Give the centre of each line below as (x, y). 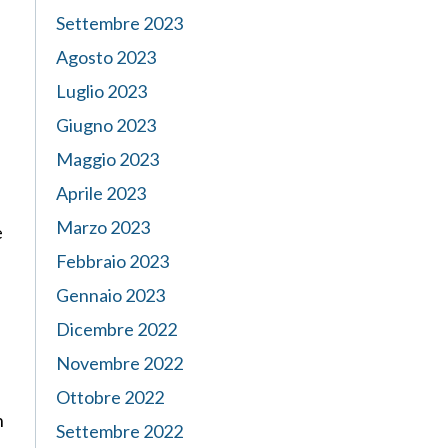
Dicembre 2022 (116, 329)
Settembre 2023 (119, 23)
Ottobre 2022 (110, 397)
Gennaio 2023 (110, 295)
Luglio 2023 (101, 91)
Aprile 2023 (101, 193)
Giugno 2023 (106, 125)
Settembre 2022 (119, 431)
